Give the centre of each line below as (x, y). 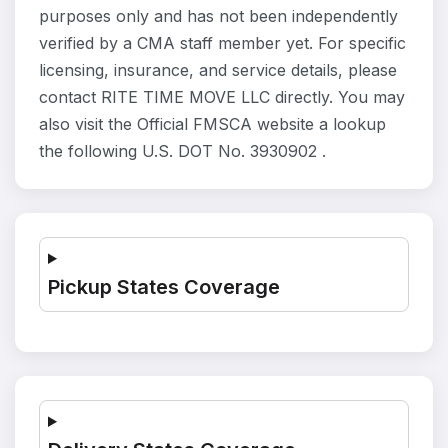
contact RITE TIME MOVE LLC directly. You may (222, 97)
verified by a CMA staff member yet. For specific (222, 43)
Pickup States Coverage (164, 287)
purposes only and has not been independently (218, 16)
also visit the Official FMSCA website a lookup (212, 124)
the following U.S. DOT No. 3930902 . (182, 151)
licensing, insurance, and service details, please (218, 70)
